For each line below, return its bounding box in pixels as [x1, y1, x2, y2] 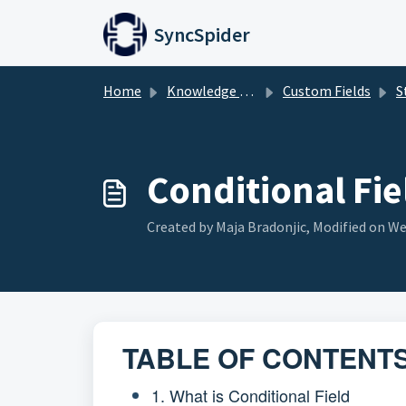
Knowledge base [167, 82, 239, 100]
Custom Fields [283, 82, 371, 100]
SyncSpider [154, 22, 250, 47]
